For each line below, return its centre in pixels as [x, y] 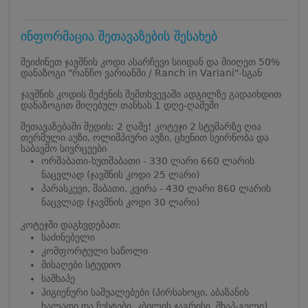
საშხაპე [58, 278]
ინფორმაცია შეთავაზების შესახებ [119, 36]
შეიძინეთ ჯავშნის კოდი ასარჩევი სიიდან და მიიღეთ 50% [150, 62]
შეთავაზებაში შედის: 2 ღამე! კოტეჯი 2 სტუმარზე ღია [141, 126]
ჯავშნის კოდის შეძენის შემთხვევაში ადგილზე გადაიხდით [151, 94]
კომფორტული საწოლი [95, 251]
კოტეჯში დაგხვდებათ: [71, 224]
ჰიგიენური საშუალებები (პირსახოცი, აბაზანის [145, 292]
